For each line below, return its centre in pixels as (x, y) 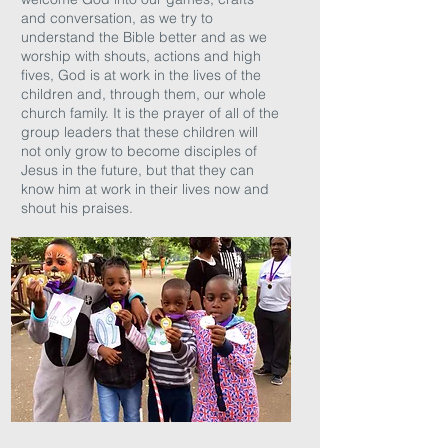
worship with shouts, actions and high (141, 56)
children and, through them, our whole (143, 94)
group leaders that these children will (139, 132)
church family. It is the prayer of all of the (150, 113)
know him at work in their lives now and (145, 189)
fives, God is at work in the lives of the (141, 75)
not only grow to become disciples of (139, 151)
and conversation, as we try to (117, 18)
